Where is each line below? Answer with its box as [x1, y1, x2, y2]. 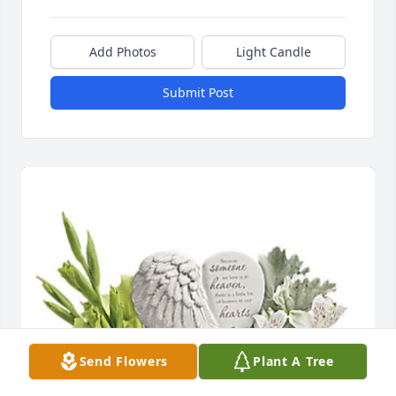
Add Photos [88, 42, 156, 60]
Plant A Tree [253, 353, 334, 369]
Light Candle [236, 42, 311, 60]
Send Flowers [79, 353, 169, 369]
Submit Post [163, 83, 233, 101]
